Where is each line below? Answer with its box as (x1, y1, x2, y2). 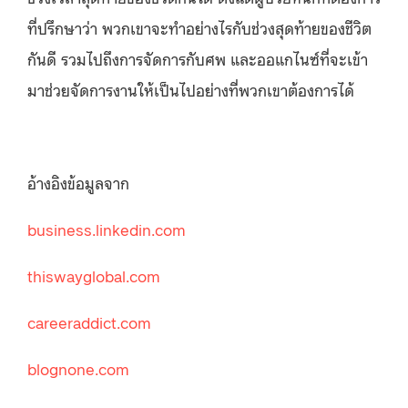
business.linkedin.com (27, 217, 186, 240)
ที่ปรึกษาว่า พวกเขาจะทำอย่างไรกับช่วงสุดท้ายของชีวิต (27, 15, 372, 38)
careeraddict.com (27, 310, 151, 332)
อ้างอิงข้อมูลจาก (27, 170, 129, 193)
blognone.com (27, 356, 129, 379)
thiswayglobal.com (27, 263, 160, 286)
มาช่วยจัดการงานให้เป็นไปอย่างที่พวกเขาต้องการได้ (27, 77, 354, 100)
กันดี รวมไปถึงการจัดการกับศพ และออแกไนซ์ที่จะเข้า (27, 46, 368, 69)
